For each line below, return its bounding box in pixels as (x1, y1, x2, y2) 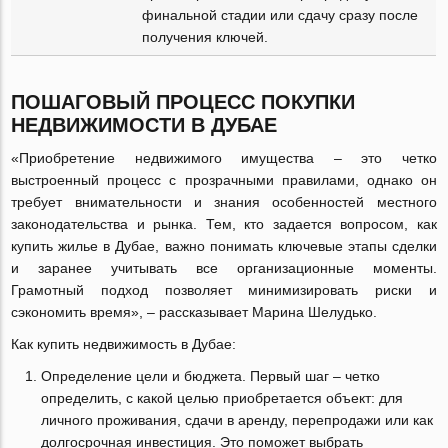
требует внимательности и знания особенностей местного (11, 194, 437, 210)
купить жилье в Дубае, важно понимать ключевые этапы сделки (11, 238, 437, 254)
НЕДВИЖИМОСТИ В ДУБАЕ (11, 114, 278, 136)
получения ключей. (142, 29, 269, 45)
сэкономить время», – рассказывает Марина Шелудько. (11, 304, 378, 320)
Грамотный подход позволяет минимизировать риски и (11, 282, 437, 298)
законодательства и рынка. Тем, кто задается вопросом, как (11, 216, 437, 232)
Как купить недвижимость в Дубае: (11, 336, 237, 352)
